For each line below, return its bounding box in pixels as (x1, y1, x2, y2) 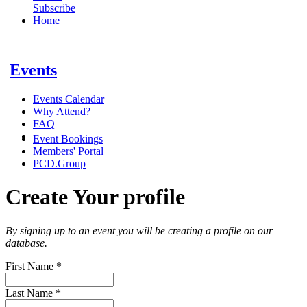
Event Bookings (33, 132, 103, 145)
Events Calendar (33, 93, 104, 105)
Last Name (5, 286, 56, 299)
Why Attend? (33, 105, 90, 117)
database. (5, 236, 47, 249)
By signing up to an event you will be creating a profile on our (5, 224, 273, 236)
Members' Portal (33, 145, 103, 157)
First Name (5, 260, 56, 272)
